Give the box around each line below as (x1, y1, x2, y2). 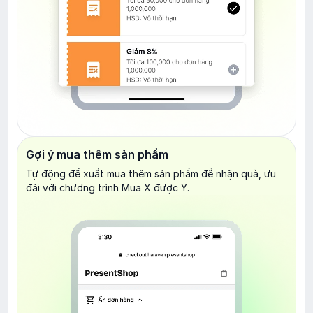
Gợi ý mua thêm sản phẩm (26, 147, 168, 161)
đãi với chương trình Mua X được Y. (26, 181, 189, 194)
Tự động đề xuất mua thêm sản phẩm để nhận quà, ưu (26, 167, 276, 180)
